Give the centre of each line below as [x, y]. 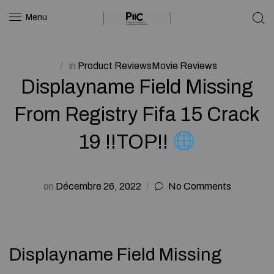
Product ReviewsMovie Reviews [147, 66]
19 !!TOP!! [125, 142]
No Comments [199, 186]
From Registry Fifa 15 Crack [137, 114]
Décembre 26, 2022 [98, 186]
